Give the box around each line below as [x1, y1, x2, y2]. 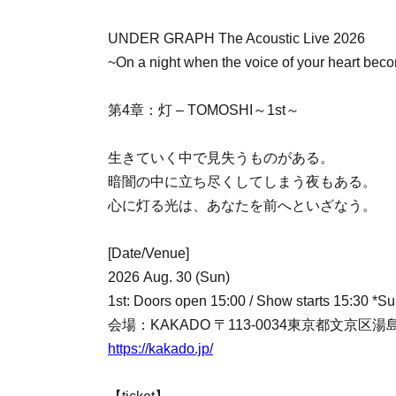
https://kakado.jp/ [108, 341, 213, 356]
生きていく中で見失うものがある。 [108, 150, 334, 165]
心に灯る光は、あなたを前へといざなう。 [108, 198, 377, 213]
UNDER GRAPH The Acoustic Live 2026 [108, 31, 365, 46]
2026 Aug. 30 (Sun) [108, 270, 230, 285]
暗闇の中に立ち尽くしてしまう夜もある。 [108, 174, 377, 189]
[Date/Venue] [108, 246, 189, 261]
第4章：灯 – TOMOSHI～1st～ [108, 103, 300, 118]
